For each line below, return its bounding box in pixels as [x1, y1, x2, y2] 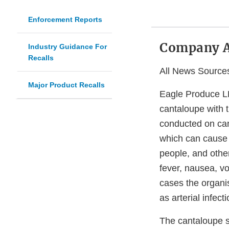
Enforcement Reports [28, 15, 102, 24]
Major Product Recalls [28, 81, 105, 89]
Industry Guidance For [28, 42, 107, 51]
